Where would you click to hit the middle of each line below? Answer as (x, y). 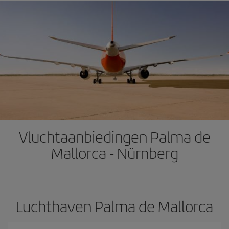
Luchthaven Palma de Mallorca (114, 206)
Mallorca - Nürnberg (114, 153)
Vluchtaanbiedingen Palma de (114, 136)
